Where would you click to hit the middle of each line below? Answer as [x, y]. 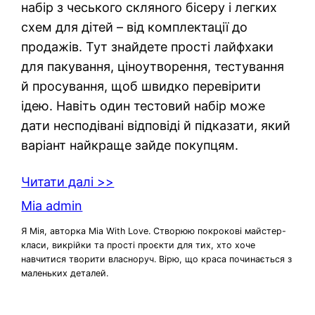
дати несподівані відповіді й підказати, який [156, 125]
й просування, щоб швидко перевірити [141, 86]
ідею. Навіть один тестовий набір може [143, 105]
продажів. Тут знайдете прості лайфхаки [148, 46]
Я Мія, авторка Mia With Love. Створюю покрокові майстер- [154, 231]
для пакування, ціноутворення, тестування [153, 66]
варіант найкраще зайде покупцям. [130, 145]
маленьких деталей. [65, 274]
